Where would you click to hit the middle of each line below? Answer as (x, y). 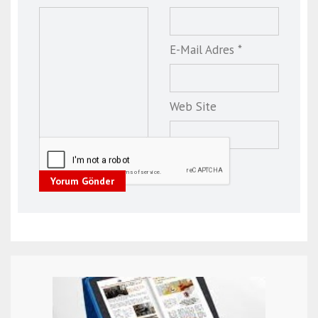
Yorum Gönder (82, 181)
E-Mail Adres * (206, 50)
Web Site (193, 107)
